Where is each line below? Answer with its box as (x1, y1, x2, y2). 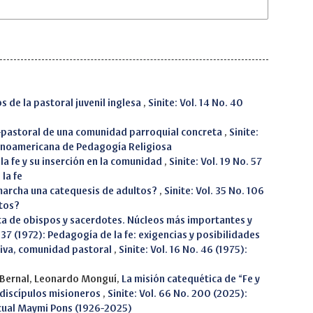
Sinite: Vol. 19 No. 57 (169, 156, 262, 167)
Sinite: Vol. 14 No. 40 (148, 97, 243, 108)
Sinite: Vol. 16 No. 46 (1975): (119, 244, 247, 255)
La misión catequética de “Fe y (122, 273, 260, 284)
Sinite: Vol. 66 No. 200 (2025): (108, 288, 247, 299)
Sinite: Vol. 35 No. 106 (164, 185, 264, 196)
